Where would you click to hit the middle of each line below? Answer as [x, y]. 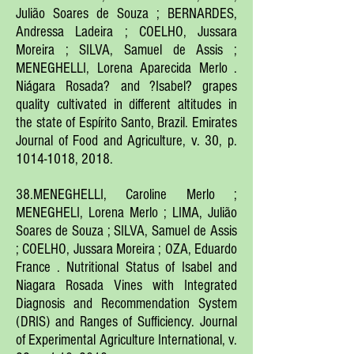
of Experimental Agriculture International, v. [126, 340]
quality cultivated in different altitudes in [126, 105]
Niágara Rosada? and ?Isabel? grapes [126, 87]
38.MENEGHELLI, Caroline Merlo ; [126, 195]
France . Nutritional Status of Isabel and [126, 267]
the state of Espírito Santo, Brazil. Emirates [126, 123]
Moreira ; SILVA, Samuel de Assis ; [126, 50]
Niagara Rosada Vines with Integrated [126, 286]
